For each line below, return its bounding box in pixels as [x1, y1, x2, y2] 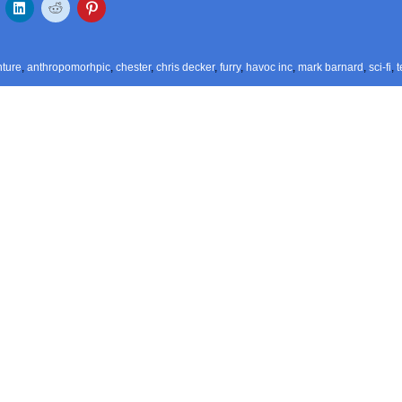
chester [116, 61, 152, 74]
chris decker [156, 61, 215, 74]
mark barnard [298, 61, 364, 74]
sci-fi [369, 61, 392, 74]
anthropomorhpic [27, 61, 111, 74]
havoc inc [246, 61, 293, 74]
